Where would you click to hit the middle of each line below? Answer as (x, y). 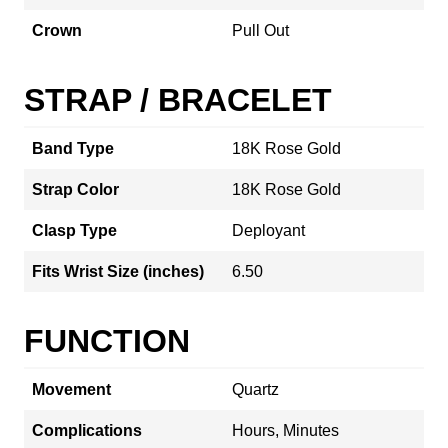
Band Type (73, 148)
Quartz (255, 389)
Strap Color (75, 189)
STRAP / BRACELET (178, 99)
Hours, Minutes (285, 430)
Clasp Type (74, 230)
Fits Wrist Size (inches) (118, 271)
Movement (71, 389)
